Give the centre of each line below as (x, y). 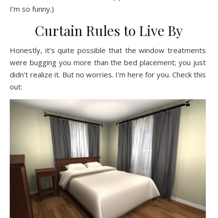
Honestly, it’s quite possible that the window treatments (108, 50)
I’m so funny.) (32, 9)
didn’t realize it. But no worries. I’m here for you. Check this (108, 74)
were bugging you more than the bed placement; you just (108, 62)
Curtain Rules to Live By (109, 30)
